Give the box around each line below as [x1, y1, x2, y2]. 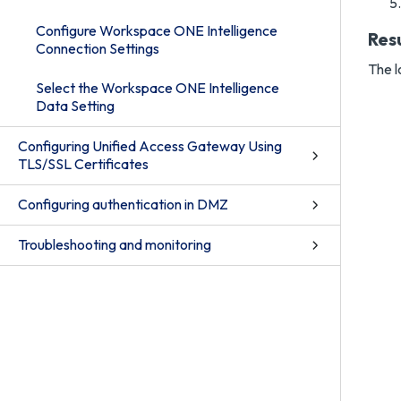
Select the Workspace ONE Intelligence [36, 79, 279, 97]
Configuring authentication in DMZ [18, 195, 228, 213]
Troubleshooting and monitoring [18, 235, 211, 253]
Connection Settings [36, 39, 159, 57]
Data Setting [36, 97, 115, 115]
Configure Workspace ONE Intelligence [36, 21, 277, 39]
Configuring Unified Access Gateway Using [18, 137, 282, 155]
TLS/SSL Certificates [18, 155, 149, 173]
